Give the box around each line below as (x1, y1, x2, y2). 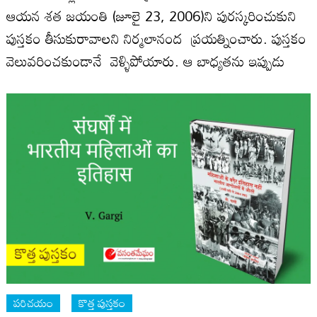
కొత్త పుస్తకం (79, 291, 126, 314)
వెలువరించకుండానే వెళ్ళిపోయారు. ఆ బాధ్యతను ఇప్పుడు (6, 46, 285, 75)
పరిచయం (13, 291, 54, 314)
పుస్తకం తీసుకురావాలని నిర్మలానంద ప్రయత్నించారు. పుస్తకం (6, 23, 307, 52)
